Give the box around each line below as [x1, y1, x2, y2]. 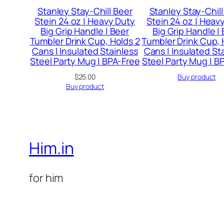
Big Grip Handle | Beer [40, 24, 129, 37]
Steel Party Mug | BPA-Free [30, 54, 140, 67]
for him [29, 170, 63, 186]
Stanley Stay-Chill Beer [37, 4, 132, 17]
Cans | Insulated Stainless [32, 44, 138, 57]
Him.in [29, 137, 74, 159]
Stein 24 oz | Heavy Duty [34, 14, 135, 27]
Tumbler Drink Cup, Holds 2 [29, 34, 140, 47]
